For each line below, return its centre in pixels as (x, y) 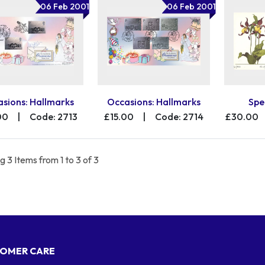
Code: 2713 (53, 117)
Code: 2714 (179, 117)
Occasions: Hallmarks (153, 102)
